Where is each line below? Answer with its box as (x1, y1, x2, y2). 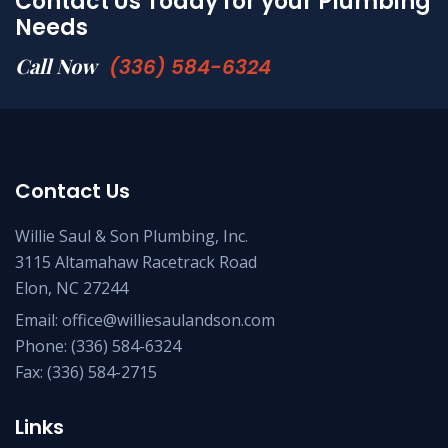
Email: (15, 308, 62, 331)
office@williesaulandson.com (62, 308, 275, 331)
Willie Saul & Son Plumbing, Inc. (15, 224, 248, 247)
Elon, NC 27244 (15, 276, 128, 299)
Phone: (15, 334, 71, 357)
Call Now (15, 51, 101, 79)
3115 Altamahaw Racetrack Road (15, 250, 257, 273)
